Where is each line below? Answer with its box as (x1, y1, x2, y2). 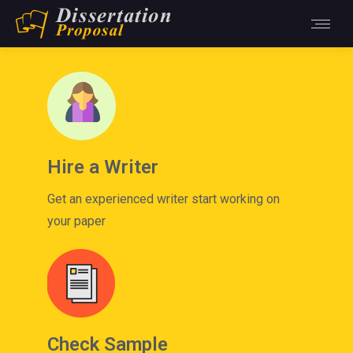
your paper (47, 214, 106, 229)
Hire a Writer (47, 156, 158, 178)
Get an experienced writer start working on (47, 191, 280, 206)
